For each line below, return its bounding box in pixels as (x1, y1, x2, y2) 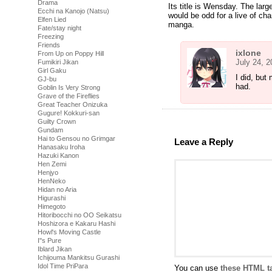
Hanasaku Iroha (38, 143, 85, 151)
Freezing (38, 33, 64, 40)
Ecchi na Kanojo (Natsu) (38, 7, 109, 15)
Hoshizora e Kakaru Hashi (38, 220, 115, 227)
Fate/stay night (38, 24, 81, 32)
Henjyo (38, 169, 58, 176)
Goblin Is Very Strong (38, 84, 100, 91)
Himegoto (38, 203, 66, 210)
